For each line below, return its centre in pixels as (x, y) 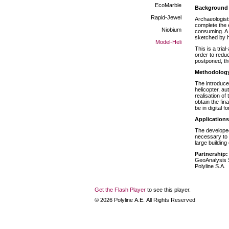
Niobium (171, 30)
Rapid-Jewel (166, 17)
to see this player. (168, 190)
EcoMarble (168, 5)
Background (211, 8)
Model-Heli (168, 42)
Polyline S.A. (210, 166)
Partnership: (211, 154)
